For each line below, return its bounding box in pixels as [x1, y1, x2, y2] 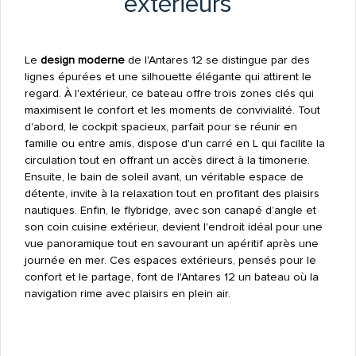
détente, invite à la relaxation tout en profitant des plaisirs [24, 186, 319, 200]
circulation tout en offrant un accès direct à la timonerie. [24, 153, 310, 167]
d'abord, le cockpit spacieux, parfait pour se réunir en [24, 119, 297, 133]
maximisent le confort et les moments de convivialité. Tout [24, 103, 320, 117]
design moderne [40, 52, 125, 67]
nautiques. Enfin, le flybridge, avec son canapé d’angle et [24, 203, 316, 217]
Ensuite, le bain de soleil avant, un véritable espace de [24, 169, 304, 184]
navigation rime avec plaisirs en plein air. [24, 286, 230, 300]
